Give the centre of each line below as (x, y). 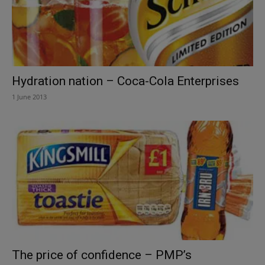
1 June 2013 (29, 97)
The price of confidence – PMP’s (102, 255)
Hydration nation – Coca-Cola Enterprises (125, 81)
